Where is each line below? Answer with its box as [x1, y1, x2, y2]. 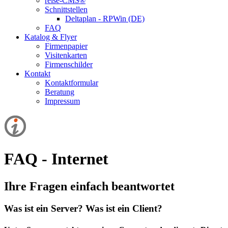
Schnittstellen [45, 5, 88, 14]
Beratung [45, 87, 74, 96]
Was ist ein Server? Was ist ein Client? [4, 203, 162, 214]
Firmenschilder [45, 60, 93, 69]
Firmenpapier [45, 41, 88, 50]
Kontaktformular [45, 78, 98, 87]
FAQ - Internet [4, 150, 108, 168]
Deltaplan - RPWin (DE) [65, 14, 145, 23]
